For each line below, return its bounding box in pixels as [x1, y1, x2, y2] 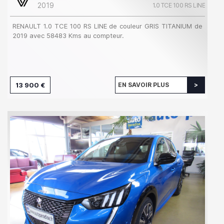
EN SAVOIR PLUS [118, 81, 169, 88]
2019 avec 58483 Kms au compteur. [12, 31, 124, 39]
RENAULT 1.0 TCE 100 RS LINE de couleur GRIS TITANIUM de [12, 22, 202, 30]
